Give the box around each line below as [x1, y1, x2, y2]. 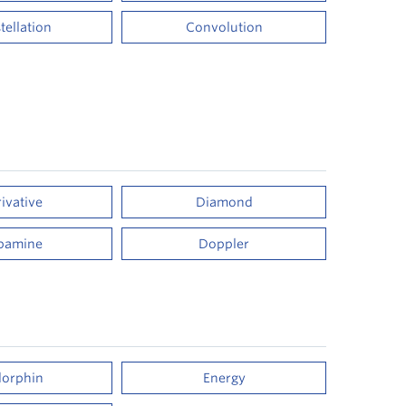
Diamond [195, 195, 253, 209]
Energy [202, 370, 246, 385]
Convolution [185, 19, 263, 34]
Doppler [198, 237, 250, 251]
